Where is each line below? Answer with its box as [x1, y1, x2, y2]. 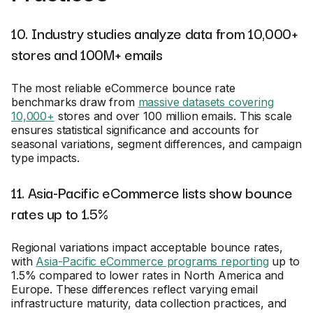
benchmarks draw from [11, 95, 138, 109]
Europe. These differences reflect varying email [11, 282, 258, 296]
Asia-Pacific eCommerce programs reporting [36, 254, 269, 268]
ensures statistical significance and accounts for [11, 123, 260, 137]
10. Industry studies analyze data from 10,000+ [11, 22, 298, 44]
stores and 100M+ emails [11, 43, 163, 65]
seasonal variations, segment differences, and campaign [11, 137, 302, 151]
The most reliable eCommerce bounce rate [11, 81, 235, 95]
